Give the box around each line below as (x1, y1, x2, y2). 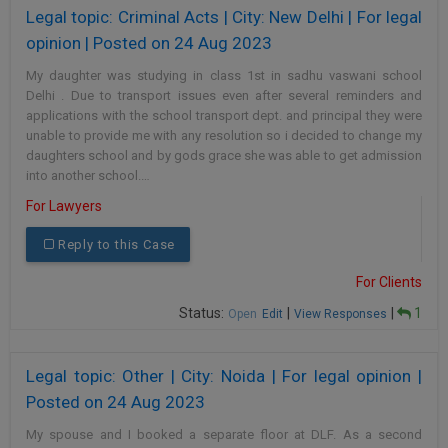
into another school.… (26, 167, 150, 183)
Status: (179, 304, 227, 321)
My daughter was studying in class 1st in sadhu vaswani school (26, 67, 422, 83)
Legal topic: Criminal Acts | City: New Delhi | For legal (26, 6, 422, 27)
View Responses (294, 307, 387, 322)
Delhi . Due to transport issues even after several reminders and (26, 87, 422, 103)
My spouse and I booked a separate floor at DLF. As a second (26, 427, 422, 443)
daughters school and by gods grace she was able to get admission (26, 147, 422, 163)
